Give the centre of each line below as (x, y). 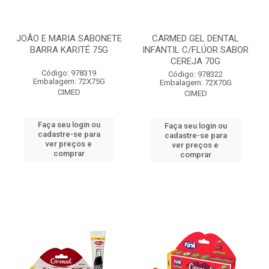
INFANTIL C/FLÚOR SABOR (195, 50)
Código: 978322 (195, 74)
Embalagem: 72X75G (69, 81)
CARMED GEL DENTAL (195, 38)
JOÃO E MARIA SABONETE (69, 38)
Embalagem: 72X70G (195, 83)
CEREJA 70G (195, 61)
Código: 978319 (69, 73)
